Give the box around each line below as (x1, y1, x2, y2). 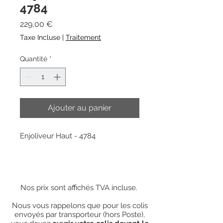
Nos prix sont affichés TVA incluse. (20, 183, 139, 192)
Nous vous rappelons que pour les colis (11, 201, 148, 210)
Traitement (66, 33, 101, 41)
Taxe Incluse (20, 33, 60, 41)
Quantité (20, 54, 47, 63)
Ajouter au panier (48, 103, 111, 112)
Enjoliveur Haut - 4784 (20, 131, 96, 140)
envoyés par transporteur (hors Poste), (14, 210, 145, 219)
